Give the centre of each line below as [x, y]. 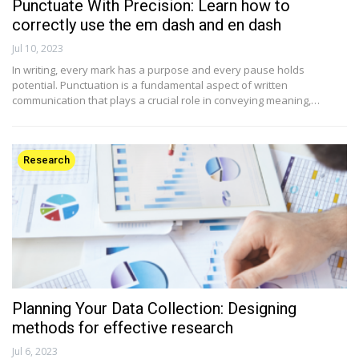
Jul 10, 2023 [38, 49]
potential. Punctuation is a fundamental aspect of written [150, 85]
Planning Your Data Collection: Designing [154, 309]
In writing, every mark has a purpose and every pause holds [158, 70]
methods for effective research [123, 328]
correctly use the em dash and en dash [147, 25]
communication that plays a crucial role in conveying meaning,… [166, 101]
